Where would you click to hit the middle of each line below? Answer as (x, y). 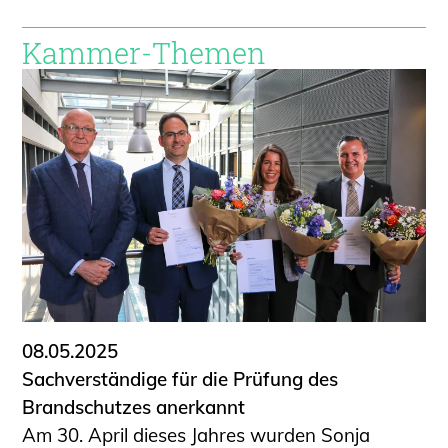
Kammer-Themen (144, 53)
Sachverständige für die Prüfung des (180, 378)
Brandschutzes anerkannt (134, 406)
